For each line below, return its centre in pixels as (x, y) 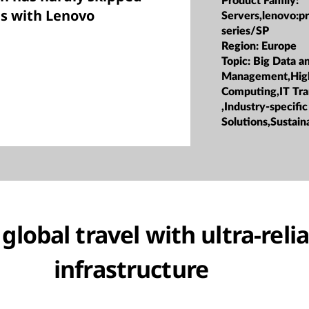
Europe (279, 46)
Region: (242, 46)
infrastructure (131, 269)
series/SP (246, 31)
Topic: (238, 61)
